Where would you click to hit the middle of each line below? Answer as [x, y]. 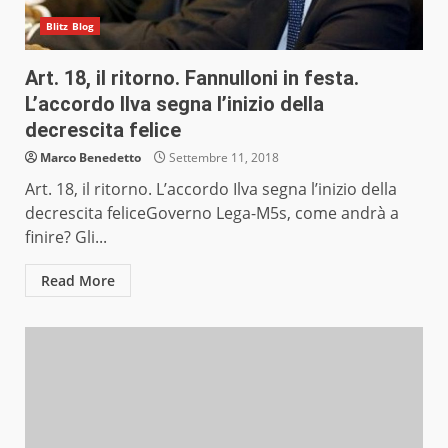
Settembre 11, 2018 [222, 158]
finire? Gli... [66, 237]
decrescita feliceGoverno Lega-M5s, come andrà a [212, 213]
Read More [78, 281]
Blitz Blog [70, 26]
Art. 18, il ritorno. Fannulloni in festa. [192, 78]
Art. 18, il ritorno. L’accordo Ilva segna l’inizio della [211, 189]
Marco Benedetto [90, 158]
